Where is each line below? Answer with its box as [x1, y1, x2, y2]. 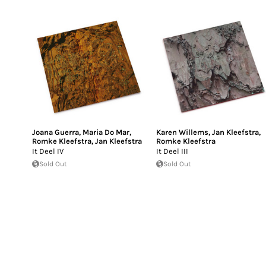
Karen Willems [156, 127, 209, 137]
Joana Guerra [32, 127, 79, 137]
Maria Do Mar [83, 127, 129, 137]
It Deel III [156, 146, 189, 156]
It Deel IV [32, 146, 64, 156]
